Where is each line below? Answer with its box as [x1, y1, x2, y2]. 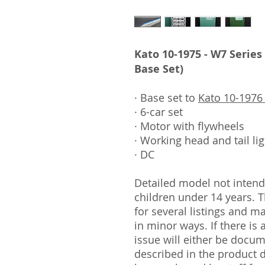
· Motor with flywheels [134, 119, 244, 133]
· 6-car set [134, 105, 183, 119]
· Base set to [134, 91, 198, 105]
